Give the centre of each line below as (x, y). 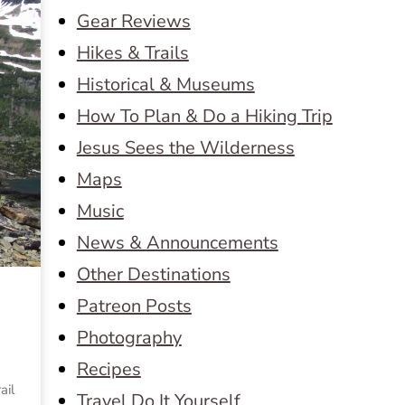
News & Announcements (177, 243)
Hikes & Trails (132, 53)
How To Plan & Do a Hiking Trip (204, 116)
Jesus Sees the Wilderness (185, 148)
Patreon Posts (134, 306)
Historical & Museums (165, 85)
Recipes (108, 369)
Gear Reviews (133, 21)
